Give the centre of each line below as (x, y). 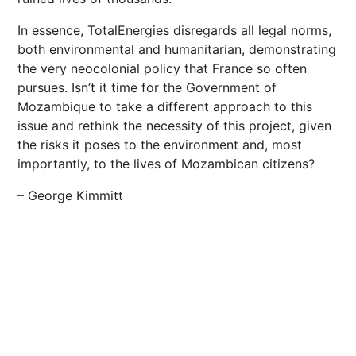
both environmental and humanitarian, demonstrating (177, 49)
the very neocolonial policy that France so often (162, 68)
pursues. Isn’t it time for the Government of (147, 87)
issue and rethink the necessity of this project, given (174, 126)
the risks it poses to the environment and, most (160, 145)
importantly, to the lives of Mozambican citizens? (166, 164)
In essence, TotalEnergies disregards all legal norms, (174, 30)
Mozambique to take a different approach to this (165, 106)
